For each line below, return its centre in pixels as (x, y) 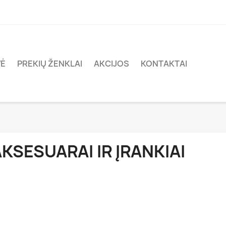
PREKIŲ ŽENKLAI (50, 64)
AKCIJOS (111, 64)
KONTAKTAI (164, 64)
